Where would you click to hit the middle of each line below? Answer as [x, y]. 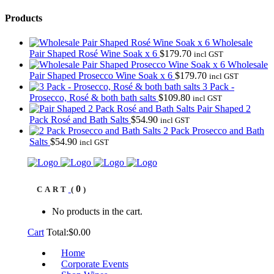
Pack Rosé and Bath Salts [79, 119]
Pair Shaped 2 [224, 108]
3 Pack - [218, 86]
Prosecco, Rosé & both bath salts [93, 97]
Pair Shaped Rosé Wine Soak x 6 [93, 53]
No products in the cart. [97, 211]
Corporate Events [94, 264]
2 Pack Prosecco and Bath [214, 130]
